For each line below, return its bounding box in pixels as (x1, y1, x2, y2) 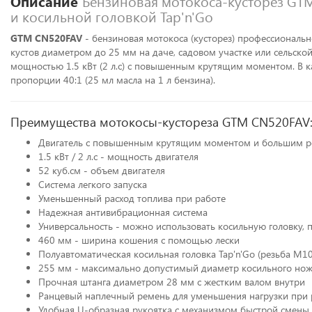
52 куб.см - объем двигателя (38, 164, 165, 177)
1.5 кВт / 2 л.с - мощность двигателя (38, 150, 198, 163)
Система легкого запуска (38, 178, 147, 191)
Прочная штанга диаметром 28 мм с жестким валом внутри (38, 275, 305, 288)
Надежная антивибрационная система (38, 205, 208, 219)
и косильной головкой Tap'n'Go (10, 7, 213, 26)
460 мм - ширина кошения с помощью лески (38, 233, 240, 247)
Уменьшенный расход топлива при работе (38, 192, 226, 205)
